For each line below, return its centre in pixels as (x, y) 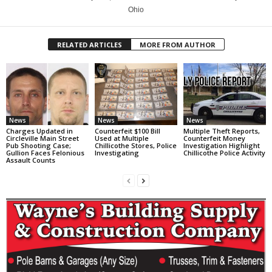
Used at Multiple (121, 138)
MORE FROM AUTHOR (177, 45)
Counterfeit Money (214, 138)
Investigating (117, 152)
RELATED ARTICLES (89, 45)
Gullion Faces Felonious (45, 152)
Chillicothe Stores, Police (135, 145)
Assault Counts (31, 160)
